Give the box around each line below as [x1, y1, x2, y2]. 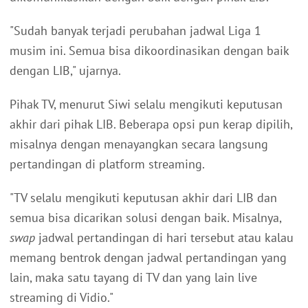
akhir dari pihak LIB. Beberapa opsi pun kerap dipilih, [10, 116, 292, 133]
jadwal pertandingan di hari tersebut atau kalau [35, 230, 294, 246]
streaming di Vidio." [10, 289, 113, 306]
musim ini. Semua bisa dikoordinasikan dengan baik [10, 43, 289, 59]
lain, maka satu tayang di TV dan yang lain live [10, 269, 257, 286]
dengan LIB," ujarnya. [10, 63, 121, 79]
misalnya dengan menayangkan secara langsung [10, 136, 268, 153]
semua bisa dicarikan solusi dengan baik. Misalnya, [10, 210, 281, 226]
